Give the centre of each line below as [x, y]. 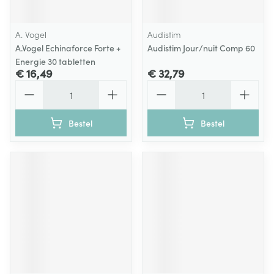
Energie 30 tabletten [55, 61]
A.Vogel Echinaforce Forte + [68, 48]
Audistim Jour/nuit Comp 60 [201, 48]
